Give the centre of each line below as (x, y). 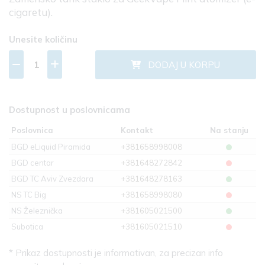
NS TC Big (29, 195)
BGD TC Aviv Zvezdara (52, 179)
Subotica (27, 227)
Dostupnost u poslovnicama (70, 110)
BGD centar (33, 163)
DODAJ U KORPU (181, 65)
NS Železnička (37, 211)
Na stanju (229, 130)
